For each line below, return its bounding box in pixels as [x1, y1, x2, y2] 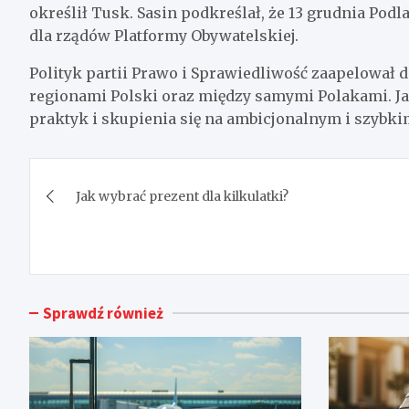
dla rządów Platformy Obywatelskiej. [29, 26, 299, 45]
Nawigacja [28, 156, 176, 194]
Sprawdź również [43, 302, 163, 323]
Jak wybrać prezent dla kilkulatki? [76, 187, 288, 204]
